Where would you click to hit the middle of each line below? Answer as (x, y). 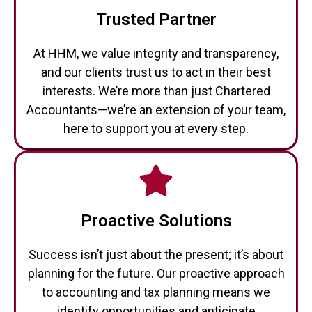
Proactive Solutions (156, 221)
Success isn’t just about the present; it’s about (156, 255)
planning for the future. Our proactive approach (156, 273)
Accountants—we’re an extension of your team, (156, 110)
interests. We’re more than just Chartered (156, 91)
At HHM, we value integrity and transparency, (156, 53)
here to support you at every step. (156, 128)
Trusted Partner (156, 19)
